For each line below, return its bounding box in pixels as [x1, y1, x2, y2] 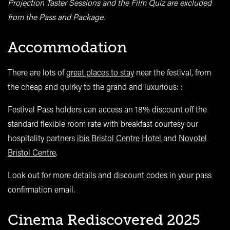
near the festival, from [134, 66, 211, 78]
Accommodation [8, 39, 127, 56]
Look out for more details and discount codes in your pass [8, 169, 212, 180]
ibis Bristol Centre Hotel [77, 132, 161, 143]
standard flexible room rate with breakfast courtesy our [8, 118, 198, 129]
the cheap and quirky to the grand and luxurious [8, 81, 177, 92]
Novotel [179, 132, 207, 143]
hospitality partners [8, 132, 77, 143]
